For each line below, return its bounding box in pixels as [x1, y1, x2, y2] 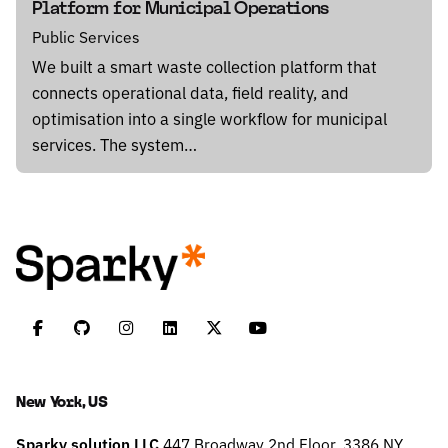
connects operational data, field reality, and [32, 81, 349, 104]
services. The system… [32, 133, 197, 156]
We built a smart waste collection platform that [32, 55, 377, 78]
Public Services [32, 26, 140, 48]
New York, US [16, 389, 108, 411]
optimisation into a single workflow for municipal [32, 107, 387, 130]
